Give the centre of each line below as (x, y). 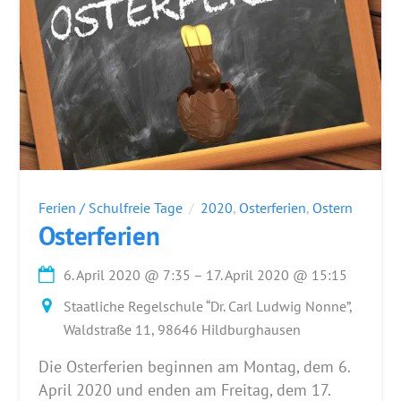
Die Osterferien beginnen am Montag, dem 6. (194, 367)
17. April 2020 (248, 274)
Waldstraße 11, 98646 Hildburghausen (183, 330)
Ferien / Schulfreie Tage (110, 208)
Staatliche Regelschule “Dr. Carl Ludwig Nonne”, (208, 307)
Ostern (332, 208)
